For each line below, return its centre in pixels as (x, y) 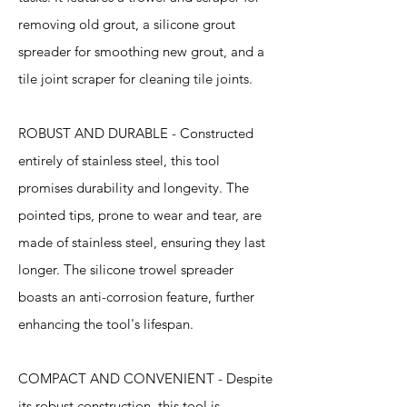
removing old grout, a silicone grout (127, 24)
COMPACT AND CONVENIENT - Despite (145, 378)
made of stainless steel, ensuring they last (142, 242)
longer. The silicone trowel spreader (126, 269)
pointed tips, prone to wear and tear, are (140, 215)
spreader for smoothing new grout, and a (141, 51)
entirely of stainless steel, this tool (119, 160)
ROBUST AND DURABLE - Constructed (136, 133)
